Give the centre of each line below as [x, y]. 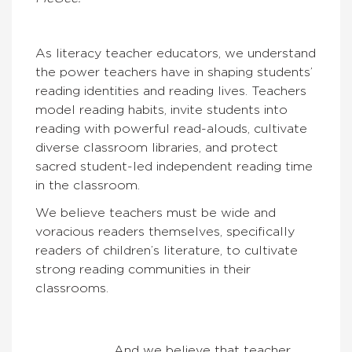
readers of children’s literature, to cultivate [167, 250]
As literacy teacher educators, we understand [176, 53]
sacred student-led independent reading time [174, 166]
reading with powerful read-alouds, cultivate [171, 128]
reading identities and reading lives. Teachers [171, 91]
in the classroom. [88, 185]
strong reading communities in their [143, 269]
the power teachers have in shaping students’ [174, 72]
